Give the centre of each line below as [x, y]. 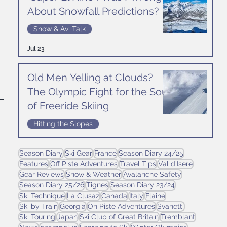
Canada [114, 196]
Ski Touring [37, 217]
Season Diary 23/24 [143, 185]
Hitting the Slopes [63, 124]
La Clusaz [83, 196]
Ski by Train [39, 206]
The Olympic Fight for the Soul [99, 92]
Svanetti [171, 206]
